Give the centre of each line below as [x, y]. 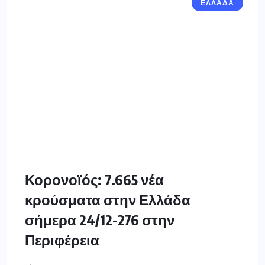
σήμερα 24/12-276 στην [100, 220]
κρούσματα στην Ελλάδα [108, 200]
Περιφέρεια [62, 240]
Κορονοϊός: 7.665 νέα [94, 180]
